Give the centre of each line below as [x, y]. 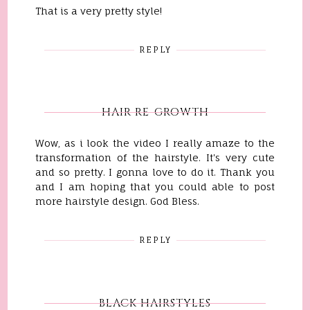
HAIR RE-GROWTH [155, 112]
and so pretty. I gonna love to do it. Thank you [155, 172]
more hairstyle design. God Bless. [118, 201]
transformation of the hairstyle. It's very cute [155, 158]
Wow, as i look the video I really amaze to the [155, 143]
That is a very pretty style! [99, 10]
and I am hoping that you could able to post [155, 187]
